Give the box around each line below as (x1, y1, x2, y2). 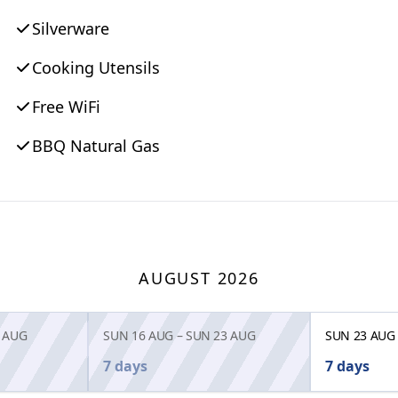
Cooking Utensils (32, 57, 160, 79)
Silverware (32, 18, 109, 40)
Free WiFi (32, 96, 100, 118)
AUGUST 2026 (139, 267, 259, 290)
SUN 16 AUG (103, 327, 173, 345)
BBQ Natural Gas (32, 135, 160, 157)
